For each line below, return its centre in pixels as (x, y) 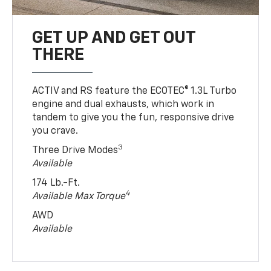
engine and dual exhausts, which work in (123, 104)
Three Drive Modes (75, 150)
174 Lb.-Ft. (56, 183)
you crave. (55, 131)
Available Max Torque (79, 196)
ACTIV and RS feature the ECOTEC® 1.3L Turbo (135, 91)
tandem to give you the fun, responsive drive (133, 118)
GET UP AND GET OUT (114, 38)
